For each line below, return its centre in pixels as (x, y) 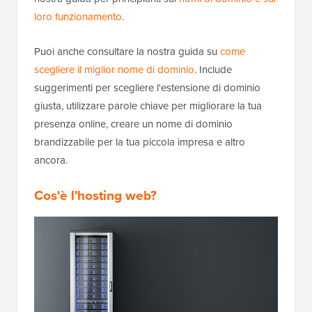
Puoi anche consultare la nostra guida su (127, 52)
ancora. (51, 161)
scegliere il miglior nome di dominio (114, 70)
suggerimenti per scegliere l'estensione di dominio (147, 88)
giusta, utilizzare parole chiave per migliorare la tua (148, 106)
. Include (213, 70)
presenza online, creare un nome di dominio (133, 124)
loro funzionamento (78, 17)
